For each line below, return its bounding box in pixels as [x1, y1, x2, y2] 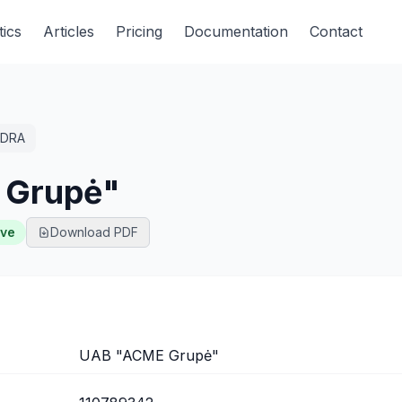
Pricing [116, 22, 162, 40]
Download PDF [50, 224, 138, 240]
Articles [43, 22, 94, 40]
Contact [310, 22, 363, 40]
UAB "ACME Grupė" [78, 346, 219, 364]
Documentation [184, 22, 288, 40]
